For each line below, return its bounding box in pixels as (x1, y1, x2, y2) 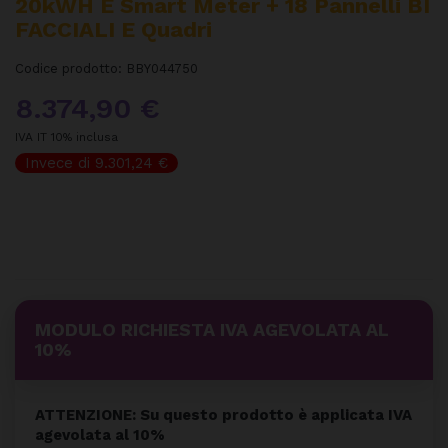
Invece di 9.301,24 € (25, 153, 168, 172)
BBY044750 (126, 60, 198, 76)
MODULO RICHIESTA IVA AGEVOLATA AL (35, 318, 389, 340)
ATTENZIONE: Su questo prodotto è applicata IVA (35, 405, 412, 424)
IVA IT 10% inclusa (15, 129, 118, 144)
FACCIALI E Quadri (15, 16, 212, 42)
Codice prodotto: (15, 60, 126, 76)
